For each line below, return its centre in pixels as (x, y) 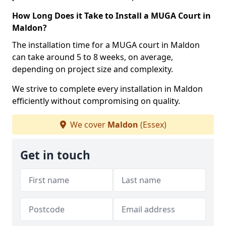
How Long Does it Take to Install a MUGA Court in (111, 16)
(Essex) (152, 125)
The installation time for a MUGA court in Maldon (106, 45)
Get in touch (55, 155)
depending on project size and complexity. (93, 69)
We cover (88, 125)
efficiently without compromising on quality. (96, 101)
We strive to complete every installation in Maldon (107, 89)
